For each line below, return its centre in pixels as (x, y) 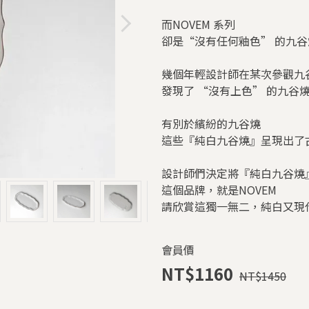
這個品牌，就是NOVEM (219, 190)
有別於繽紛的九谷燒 (211, 123)
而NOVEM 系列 (198, 24)
